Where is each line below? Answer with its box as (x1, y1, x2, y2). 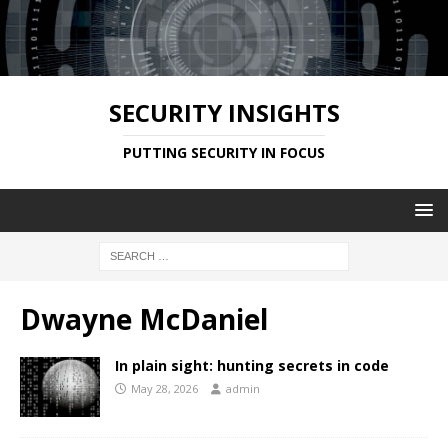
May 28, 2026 (131, 380, 198, 396)
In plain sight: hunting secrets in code (115, 355, 389, 375)
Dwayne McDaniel (20, 299, 268, 338)
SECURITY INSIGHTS (108, 95, 340, 129)
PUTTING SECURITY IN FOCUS (123, 142, 325, 162)
